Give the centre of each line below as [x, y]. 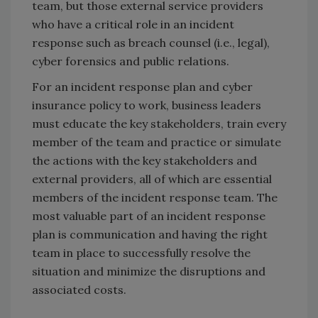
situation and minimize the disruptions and [149, 272]
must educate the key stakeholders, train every [159, 124]
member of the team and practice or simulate [157, 142]
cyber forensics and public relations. [131, 61]
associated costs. [79, 290]
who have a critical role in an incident [133, 24]
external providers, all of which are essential [152, 179]
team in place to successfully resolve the [141, 253]
